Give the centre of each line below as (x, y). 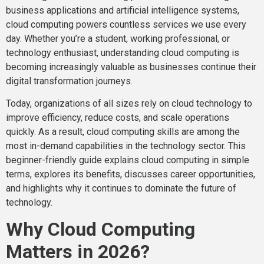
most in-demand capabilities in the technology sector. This (126, 146)
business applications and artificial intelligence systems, (123, 10)
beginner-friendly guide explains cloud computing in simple (128, 160)
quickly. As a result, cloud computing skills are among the (123, 132)
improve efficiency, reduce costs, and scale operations (118, 118)
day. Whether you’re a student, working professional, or (118, 38)
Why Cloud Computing (100, 230)
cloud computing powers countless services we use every (126, 24)
